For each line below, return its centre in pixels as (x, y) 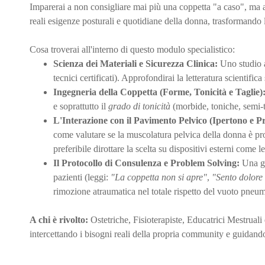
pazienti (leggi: (82, 177)
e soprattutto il (81, 106)
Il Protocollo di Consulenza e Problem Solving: (146, 163)
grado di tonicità (139, 106)
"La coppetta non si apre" (159, 177)
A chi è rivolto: (59, 220)
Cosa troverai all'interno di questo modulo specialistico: (132, 49)
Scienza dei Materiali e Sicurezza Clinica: (135, 64)
